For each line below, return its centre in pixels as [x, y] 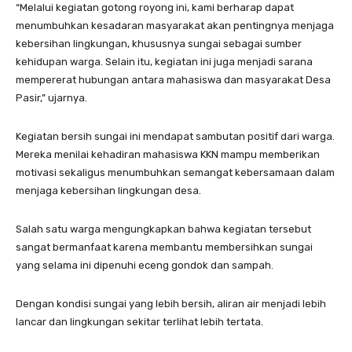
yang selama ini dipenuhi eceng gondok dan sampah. [145, 266]
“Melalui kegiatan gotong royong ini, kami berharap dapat [155, 8]
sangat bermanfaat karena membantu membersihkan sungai [164, 247]
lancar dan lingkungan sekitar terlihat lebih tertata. [139, 322]
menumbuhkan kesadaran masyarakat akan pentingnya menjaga [175, 26]
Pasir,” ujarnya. [51, 98]
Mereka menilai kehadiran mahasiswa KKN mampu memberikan [168, 155]
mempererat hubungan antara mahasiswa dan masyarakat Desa [173, 80]
